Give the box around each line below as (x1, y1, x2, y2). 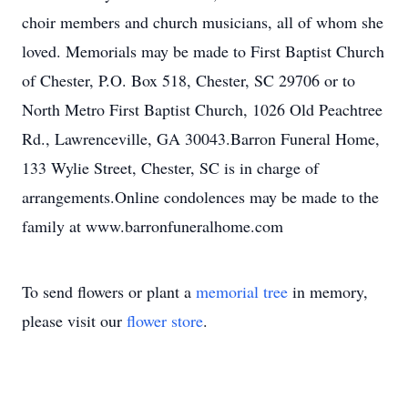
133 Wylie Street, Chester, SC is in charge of (22, 157, 319, 178)
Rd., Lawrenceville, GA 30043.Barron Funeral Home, (22, 127, 380, 149)
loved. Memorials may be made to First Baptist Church (22, 40, 384, 62)
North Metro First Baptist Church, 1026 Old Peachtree (22, 98, 382, 120)
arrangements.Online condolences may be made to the (22, 186, 379, 208)
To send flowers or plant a (22, 280, 196, 302)
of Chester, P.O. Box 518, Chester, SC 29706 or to (22, 69, 355, 91)
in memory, (288, 280, 368, 302)
